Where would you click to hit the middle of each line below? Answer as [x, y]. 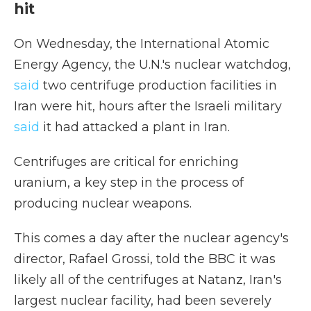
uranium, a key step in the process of [129, 183]
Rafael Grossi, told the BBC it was [172, 259]
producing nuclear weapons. [103, 203]
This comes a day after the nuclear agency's [151, 238]
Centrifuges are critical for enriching [126, 162]
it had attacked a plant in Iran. [135, 127]
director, [40, 259]
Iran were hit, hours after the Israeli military [148, 106]
